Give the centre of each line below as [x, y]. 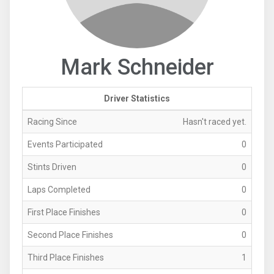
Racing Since [52, 121]
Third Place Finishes [66, 257]
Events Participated [65, 144]
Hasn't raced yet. [215, 121]
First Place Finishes [64, 212]
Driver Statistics [137, 98]
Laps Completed [59, 189]
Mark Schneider [137, 67]
